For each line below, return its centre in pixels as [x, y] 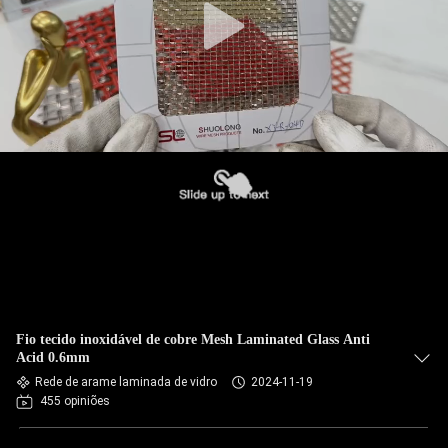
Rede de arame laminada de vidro [126, 382]
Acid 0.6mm [53, 357]
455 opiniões [75, 401]
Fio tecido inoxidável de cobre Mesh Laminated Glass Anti [193, 339]
